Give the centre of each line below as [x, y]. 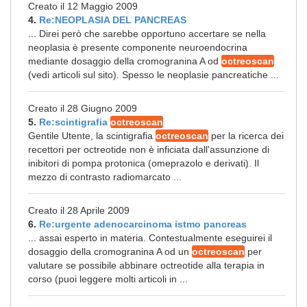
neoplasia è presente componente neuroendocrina [138, 47]
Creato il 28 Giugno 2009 [83, 108]
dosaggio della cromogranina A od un [110, 251]
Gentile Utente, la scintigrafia [92, 136]
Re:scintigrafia [75, 122]
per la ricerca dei [246, 136]
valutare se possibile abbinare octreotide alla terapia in [146, 265]
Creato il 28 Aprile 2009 [79, 210]
